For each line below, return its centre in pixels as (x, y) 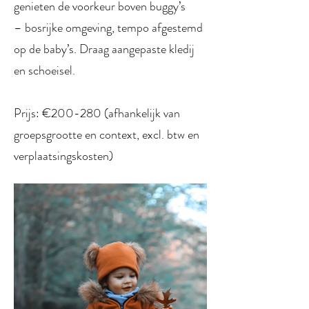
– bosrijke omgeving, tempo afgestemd (108, 28)
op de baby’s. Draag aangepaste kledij (104, 49)
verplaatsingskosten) (63, 156)
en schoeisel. (44, 70)
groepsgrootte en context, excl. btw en (107, 134)
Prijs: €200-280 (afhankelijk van (97, 113)
